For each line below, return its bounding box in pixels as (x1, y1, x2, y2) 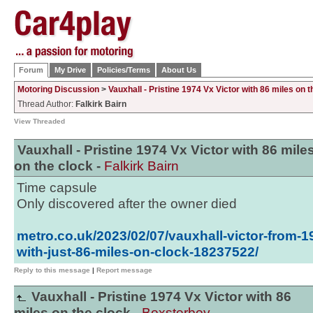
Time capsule (17, 180, 97, 195)
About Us (161, 66, 196, 74)
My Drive (54, 66, 86, 74)
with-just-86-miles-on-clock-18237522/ (17, 245, 259, 259)
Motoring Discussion (17, 85, 99, 94)
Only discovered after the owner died (17, 196, 237, 211)
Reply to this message (14, 266, 90, 274)
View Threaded (14, 117, 65, 125)
